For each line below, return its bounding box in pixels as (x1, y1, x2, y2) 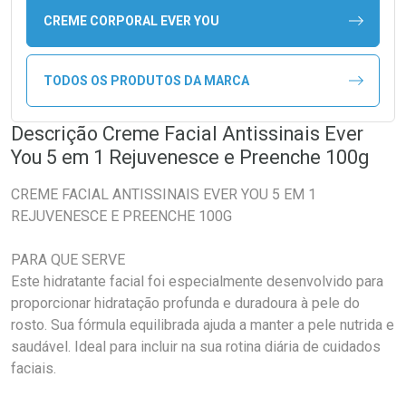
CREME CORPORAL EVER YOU (43, 13, 219, 28)
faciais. (11, 360, 56, 378)
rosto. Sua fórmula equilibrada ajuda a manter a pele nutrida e (11, 316, 394, 334)
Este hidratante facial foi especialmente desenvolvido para (11, 273, 383, 291)
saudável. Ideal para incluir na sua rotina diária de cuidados (11, 338, 381, 356)
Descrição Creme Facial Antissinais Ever (11, 122, 363, 146)
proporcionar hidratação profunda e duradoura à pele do (11, 295, 360, 313)
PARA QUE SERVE (11, 251, 125, 269)
